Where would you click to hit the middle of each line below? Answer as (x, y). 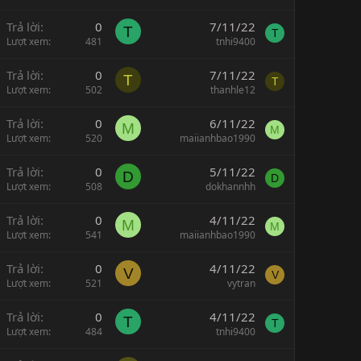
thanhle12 (233, 90)
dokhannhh (230, 187)
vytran (241, 284)
